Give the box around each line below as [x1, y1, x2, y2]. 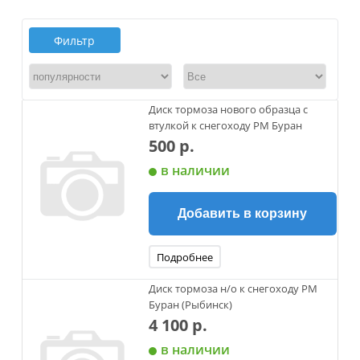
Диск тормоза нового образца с [148, 102, 308, 117]
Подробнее [156, 250, 213, 264]
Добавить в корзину [178, 207, 308, 220]
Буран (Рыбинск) [148, 297, 232, 312]
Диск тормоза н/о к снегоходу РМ [148, 281, 317, 296]
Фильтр [54, 33, 96, 48]
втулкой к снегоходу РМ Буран [148, 118, 302, 133]
